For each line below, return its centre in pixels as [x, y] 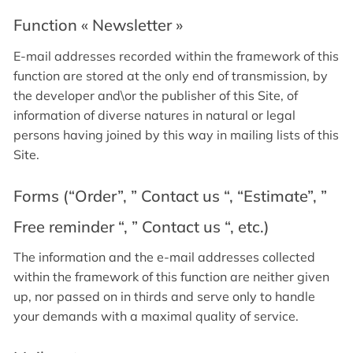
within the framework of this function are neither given [171, 276]
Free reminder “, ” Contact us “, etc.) [141, 226]
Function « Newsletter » [98, 25]
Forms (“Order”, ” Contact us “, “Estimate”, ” [170, 195]
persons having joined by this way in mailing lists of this [176, 134]
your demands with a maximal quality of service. [156, 316]
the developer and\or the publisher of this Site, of [156, 95]
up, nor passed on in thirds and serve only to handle [164, 296]
